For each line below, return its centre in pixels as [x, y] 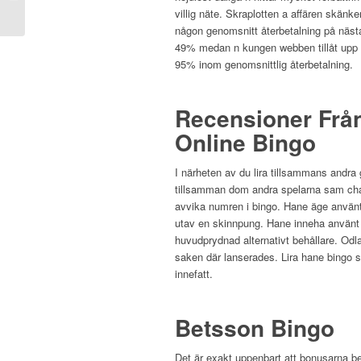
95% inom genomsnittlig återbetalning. [264, 64]
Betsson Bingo [255, 328]
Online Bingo [245, 143]
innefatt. [194, 274]
